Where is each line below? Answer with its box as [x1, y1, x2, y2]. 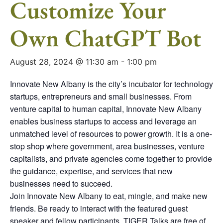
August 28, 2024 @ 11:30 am [10, 57, 118, 67]
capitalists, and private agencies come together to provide [10, 153, 212, 165]
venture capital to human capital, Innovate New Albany [10, 103, 202, 115]
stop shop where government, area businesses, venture [10, 140, 205, 152]
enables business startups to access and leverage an [10, 115, 197, 127]
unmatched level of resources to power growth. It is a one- [10, 128, 212, 140]
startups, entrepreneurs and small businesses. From [10, 91, 192, 103]
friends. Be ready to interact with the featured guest [10, 203, 188, 215]
